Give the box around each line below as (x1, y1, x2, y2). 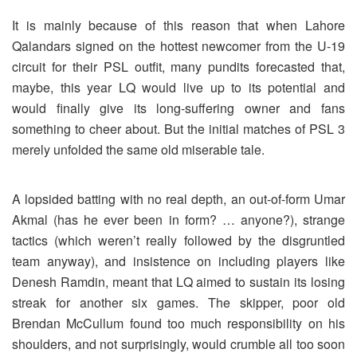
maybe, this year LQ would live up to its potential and (12, 77, 345, 96)
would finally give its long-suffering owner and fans (12, 98, 345, 117)
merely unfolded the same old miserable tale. (12, 139, 265, 159)
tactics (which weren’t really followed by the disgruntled (12, 230, 345, 249)
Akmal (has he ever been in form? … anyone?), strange (12, 210, 345, 229)
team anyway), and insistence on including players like (12, 251, 345, 270)
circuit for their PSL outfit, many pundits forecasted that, (12, 57, 345, 76)
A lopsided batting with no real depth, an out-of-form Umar (12, 189, 345, 208)
